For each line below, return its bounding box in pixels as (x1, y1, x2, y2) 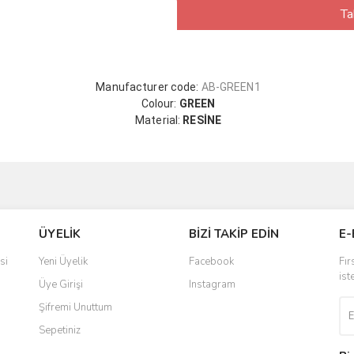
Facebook (189, 254, 234, 269)
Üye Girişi (39, 277, 83, 292)
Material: (132, 113, 183, 126)
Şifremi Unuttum (39, 299, 112, 314)
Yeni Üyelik (39, 254, 88, 269)
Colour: (138, 96, 179, 110)
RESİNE (183, 113, 222, 126)
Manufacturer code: (93, 80, 201, 93)
